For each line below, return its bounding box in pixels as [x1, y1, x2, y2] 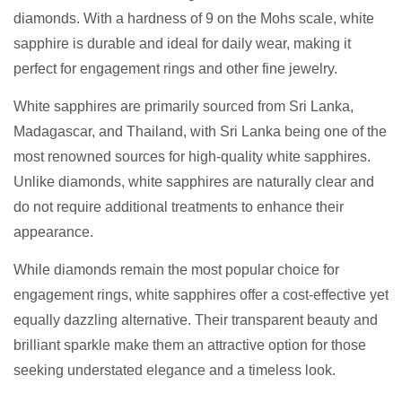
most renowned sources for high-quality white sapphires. [13, 149, 371, 165]
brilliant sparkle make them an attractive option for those [13, 337, 366, 354]
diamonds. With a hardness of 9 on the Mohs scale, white [13, 11, 374, 27]
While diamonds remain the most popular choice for [13, 262, 339, 278]
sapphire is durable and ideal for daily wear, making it [13, 36, 351, 52]
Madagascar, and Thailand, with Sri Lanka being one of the [13, 124, 387, 140]
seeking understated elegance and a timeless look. [13, 363, 336, 379]
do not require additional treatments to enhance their [13, 199, 344, 215]
